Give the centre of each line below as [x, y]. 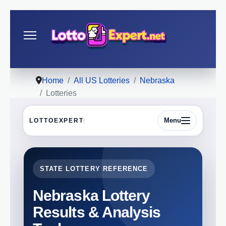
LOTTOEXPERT [57, 121]
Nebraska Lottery [92, 195]
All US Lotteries [102, 80]
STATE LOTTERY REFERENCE [94, 168]
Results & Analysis [97, 212]
